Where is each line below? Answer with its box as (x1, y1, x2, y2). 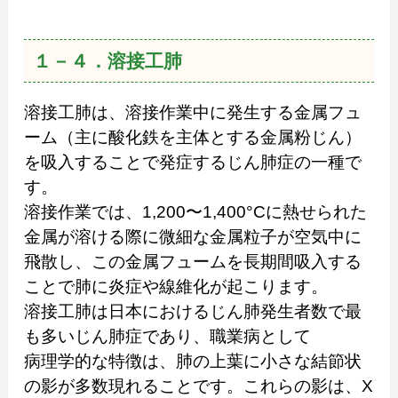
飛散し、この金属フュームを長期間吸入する (23, 251, 362, 271)
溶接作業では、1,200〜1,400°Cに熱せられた (23, 202, 367, 221)
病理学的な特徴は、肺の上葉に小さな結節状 (23, 351, 362, 370)
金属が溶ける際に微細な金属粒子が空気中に (23, 227, 362, 246)
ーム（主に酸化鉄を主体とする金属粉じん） (23, 127, 362, 147)
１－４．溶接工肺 (32, 50, 182, 71)
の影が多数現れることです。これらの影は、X (23, 376, 373, 395)
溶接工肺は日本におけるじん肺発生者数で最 (23, 301, 362, 321)
